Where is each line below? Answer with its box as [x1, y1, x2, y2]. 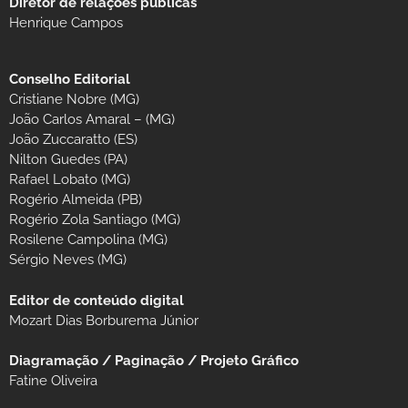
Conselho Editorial [9, 71, 130, 88]
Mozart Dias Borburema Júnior [9, 311, 199, 329]
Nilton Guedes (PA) [9, 151, 127, 168]
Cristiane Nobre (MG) [9, 91, 139, 108]
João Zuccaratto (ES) [9, 131, 138, 148]
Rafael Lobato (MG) [9, 171, 130, 189]
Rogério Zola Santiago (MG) [9, 211, 180, 229]
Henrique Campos [9, 15, 123, 32]
